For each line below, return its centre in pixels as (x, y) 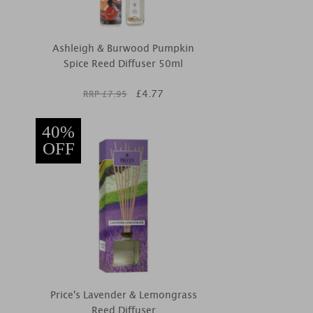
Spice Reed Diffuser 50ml (123, 64)
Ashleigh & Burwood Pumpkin (123, 48)
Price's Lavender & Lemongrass (123, 295)
